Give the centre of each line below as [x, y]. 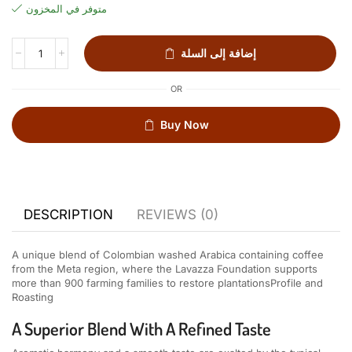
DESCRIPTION [68, 214]
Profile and [297, 282]
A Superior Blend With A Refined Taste [141, 329]
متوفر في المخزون [66, 8]
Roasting [33, 297]
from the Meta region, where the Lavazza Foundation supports [165, 268]
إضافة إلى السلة [219, 53]
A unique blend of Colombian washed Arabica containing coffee [168, 254]
